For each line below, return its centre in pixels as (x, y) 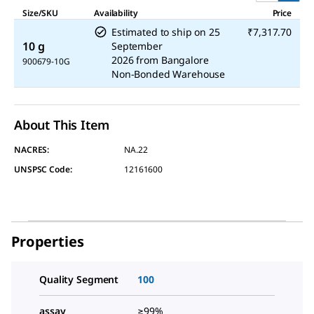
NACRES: (32, 150)
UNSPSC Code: (43, 170)
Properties (48, 242)
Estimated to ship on (159, 32)
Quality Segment (79, 280)
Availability (116, 13)
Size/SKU (41, 13)
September (137, 46)
